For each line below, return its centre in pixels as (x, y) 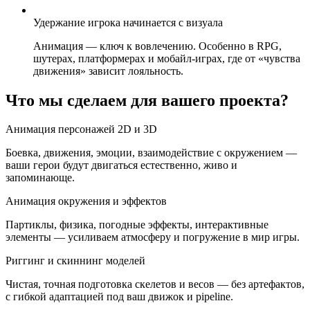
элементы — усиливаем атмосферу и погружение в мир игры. (153, 237)
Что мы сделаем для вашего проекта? (147, 100)
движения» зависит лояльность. (108, 71)
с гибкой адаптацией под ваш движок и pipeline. (119, 297)
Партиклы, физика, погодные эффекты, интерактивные (137, 225)
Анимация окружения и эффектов (86, 201)
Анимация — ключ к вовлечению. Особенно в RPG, (157, 46)
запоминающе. (40, 178)
